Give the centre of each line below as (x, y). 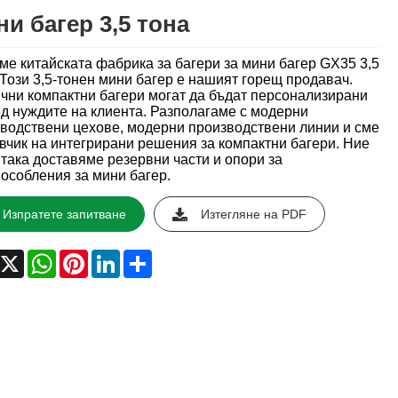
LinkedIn (147, 257)
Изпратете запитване (64, 215)
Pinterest (115, 257)
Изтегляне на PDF (253, 215)
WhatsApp (88, 257)
